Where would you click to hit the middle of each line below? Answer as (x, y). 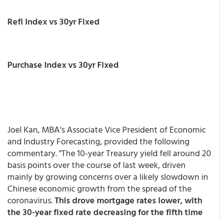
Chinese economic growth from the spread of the (99, 188)
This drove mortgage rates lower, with (127, 200)
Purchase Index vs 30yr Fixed (63, 65)
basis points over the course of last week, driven (96, 165)
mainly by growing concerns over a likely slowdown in (108, 177)
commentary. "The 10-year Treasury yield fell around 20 (109, 153)
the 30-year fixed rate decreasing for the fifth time (105, 212)
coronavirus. (30, 200)
